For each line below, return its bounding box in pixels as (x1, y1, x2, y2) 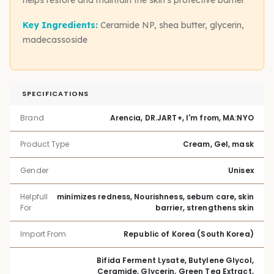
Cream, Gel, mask (182, 138, 254, 149)
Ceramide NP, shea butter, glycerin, (98, 19, 244, 31)
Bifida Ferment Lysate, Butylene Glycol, (97, 254, 254, 265)
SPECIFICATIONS (22, 88, 89, 98)
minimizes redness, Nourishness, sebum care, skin (57, 191, 254, 202)
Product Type (20, 138, 70, 149)
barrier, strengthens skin (155, 202, 254, 213)
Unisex (228, 165, 254, 176)
